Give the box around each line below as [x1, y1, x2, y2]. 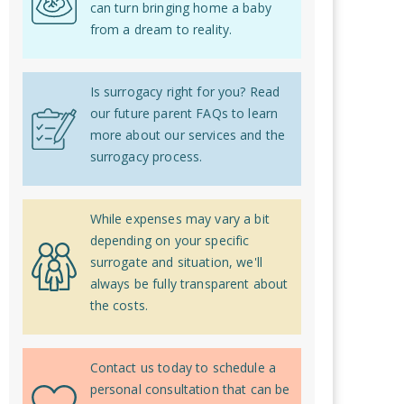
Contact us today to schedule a [89, 359, 277, 376]
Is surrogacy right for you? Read [89, 83, 280, 100]
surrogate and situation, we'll [89, 253, 263, 271]
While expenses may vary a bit [89, 210, 270, 227]
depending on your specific [89, 232, 250, 249]
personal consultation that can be [89, 381, 290, 398]
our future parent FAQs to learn [89, 105, 279, 122]
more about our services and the [89, 126, 286, 143]
